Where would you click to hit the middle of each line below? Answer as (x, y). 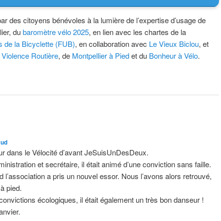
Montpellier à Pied (101, 56)
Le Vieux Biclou (174, 44)
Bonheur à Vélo (173, 56)
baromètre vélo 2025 (56, 32)
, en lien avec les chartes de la (137, 32)
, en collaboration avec (112, 44)
